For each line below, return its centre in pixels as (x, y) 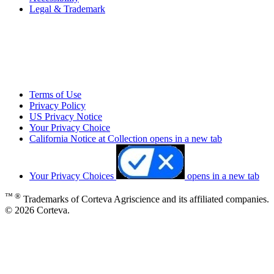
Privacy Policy (57, 105)
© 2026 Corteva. (37, 210)
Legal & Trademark (67, 9)
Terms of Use (55, 94)
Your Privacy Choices (73, 176)
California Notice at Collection (88, 138)
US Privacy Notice (66, 116)
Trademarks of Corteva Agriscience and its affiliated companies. (145, 199)
